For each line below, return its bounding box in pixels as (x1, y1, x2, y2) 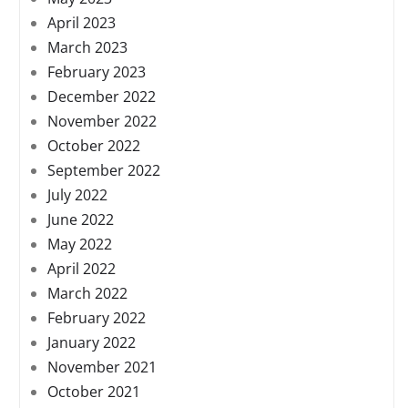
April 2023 (47, 13, 116, 34)
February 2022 (47, 308, 146, 329)
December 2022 (47, 87, 156, 107)
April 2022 (47, 259, 116, 280)
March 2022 (47, 283, 127, 304)
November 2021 (47, 357, 157, 378)
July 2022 (47, 185, 107, 206)
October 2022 (47, 136, 140, 157)
